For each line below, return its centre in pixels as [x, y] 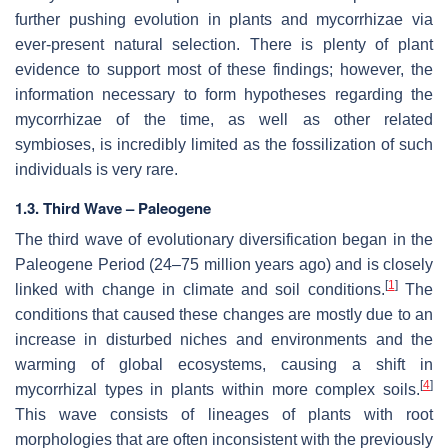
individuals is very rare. [96, 169]
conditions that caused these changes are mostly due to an [224, 314]
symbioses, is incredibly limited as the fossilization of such [224, 144]
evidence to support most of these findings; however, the [224, 69]
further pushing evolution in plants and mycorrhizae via [224, 19]
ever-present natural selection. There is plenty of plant [224, 44]
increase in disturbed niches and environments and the [224, 339]
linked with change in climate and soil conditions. [200, 289]
